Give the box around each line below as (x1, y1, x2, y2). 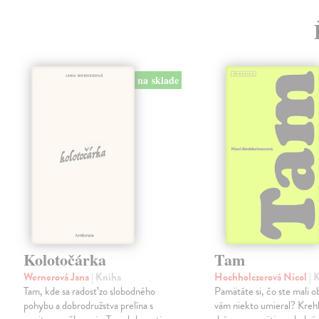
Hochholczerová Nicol (214, 269, 310, 286)
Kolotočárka (23, 248, 107, 272)
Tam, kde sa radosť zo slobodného (23, 283, 156, 300)
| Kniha (91, 269, 122, 286)
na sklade (137, 73, 179, 88)
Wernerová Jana (23, 269, 92, 286)
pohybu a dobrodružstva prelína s (23, 298, 154, 314)
